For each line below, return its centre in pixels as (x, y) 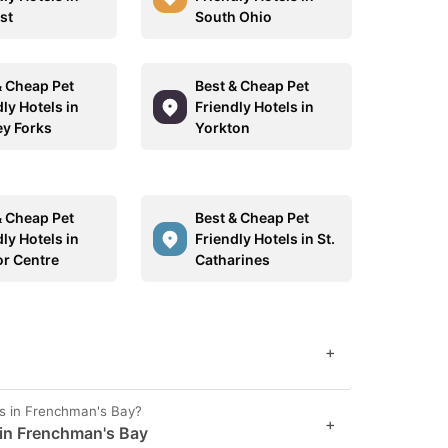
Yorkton (222, 127)
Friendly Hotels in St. (264, 238)
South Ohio (233, 16)
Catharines (232, 259)
